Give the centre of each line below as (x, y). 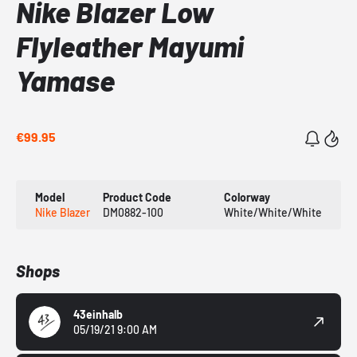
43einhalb (98, 315)
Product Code (137, 198)
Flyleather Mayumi (130, 46)
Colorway (247, 198)
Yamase (65, 80)
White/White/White (273, 213)
